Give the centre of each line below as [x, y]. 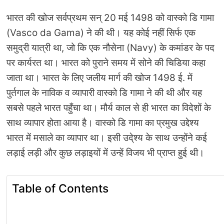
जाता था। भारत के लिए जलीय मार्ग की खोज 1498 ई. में [99, 78]
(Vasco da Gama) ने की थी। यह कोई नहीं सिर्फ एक [101, 33]
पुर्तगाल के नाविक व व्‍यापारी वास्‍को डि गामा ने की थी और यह [104, 93]
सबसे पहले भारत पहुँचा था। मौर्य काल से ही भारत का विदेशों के [109, 108]
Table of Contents [60, 188]
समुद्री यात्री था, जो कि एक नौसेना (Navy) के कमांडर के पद [110, 48]
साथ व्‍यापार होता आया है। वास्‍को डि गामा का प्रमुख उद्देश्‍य [103, 123]
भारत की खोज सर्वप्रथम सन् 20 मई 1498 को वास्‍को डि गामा [110, 18]
